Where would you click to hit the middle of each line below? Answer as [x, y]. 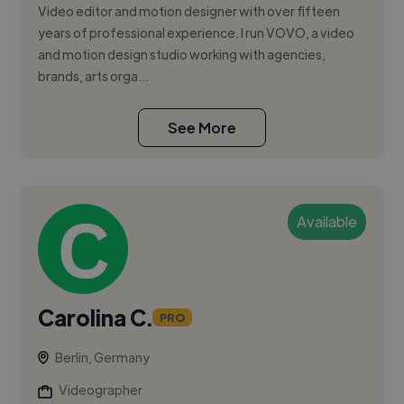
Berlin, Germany [103, 358]
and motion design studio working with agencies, [182, 55]
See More [202, 128]
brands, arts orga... [94, 76]
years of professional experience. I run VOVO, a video [197, 33]
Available [326, 222]
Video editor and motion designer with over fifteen [189, 11]
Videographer [101, 390]
